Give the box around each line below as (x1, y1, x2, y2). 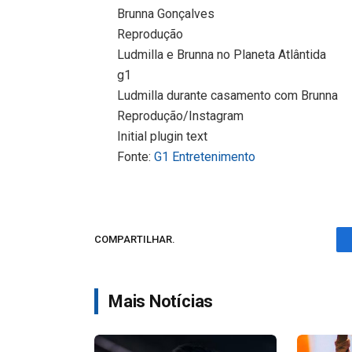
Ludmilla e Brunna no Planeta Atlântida (117, 46, 327, 62)
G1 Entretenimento (154, 148, 256, 164)
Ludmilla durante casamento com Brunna (117, 87, 339, 103)
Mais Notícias (108, 291, 214, 311)
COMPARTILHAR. (94, 233, 175, 246)
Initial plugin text (117, 128, 208, 144)
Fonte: (117, 148, 155, 164)
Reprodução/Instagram (117, 108, 244, 123)
